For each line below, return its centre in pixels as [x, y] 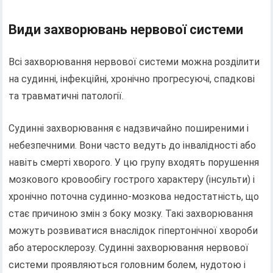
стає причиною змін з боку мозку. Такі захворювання [131, 213]
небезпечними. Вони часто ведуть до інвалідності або [133, 145]
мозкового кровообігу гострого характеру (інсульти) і [132, 179]
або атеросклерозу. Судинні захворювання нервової [129, 247]
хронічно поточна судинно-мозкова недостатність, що [134, 196]
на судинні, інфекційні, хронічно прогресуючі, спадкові [132, 79]
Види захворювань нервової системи [126, 29]
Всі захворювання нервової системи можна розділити [134, 62]
